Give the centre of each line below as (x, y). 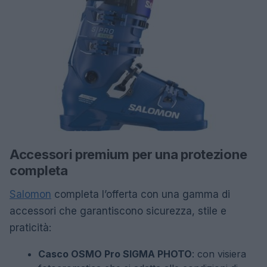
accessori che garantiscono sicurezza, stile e (118, 211)
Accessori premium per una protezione (128, 155)
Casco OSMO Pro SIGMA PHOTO (115, 254)
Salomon (30, 195)
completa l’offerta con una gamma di (141, 195)
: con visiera (219, 254)
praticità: (30, 228)
